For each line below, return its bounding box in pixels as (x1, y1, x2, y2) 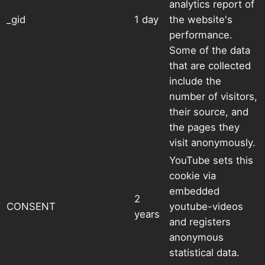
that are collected (169, 60, 251, 72)
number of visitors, (169, 91, 257, 103)
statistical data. (169, 247, 240, 259)
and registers (169, 216, 231, 228)
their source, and (169, 106, 248, 118)
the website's (169, 14, 232, 26)
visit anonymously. (169, 137, 256, 149)
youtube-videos (169, 201, 243, 213)
